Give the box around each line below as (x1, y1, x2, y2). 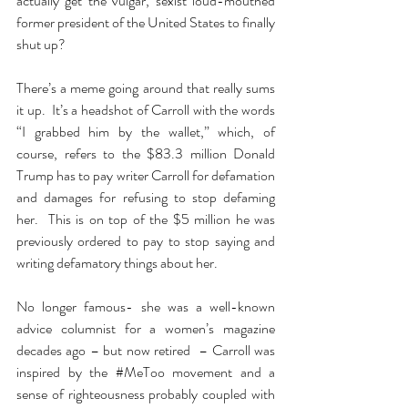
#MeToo (115, 362, 165, 382)
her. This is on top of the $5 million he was (16, 209, 275, 229)
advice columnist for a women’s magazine (16, 318, 275, 339)
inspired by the (16, 362, 116, 382)
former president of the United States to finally (16, 12, 275, 33)
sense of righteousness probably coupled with (16, 383, 275, 404)
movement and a (164, 362, 275, 382)
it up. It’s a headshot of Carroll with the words (16, 99, 275, 120)
